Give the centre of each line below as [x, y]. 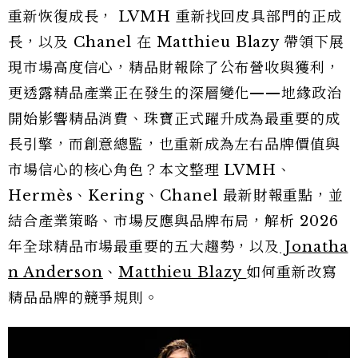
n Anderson [56, 273]
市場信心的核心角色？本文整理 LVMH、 [150, 171]
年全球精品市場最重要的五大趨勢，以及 [144, 247]
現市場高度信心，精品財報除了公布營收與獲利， [174, 68]
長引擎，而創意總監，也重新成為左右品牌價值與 [174, 145]
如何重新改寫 [292, 273]
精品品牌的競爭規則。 [84, 298]
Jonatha [314, 247]
